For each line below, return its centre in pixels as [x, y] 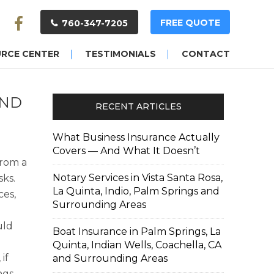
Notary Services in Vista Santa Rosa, [138, 178]
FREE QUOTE [190, 23]
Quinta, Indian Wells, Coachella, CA [137, 245]
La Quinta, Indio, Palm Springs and [136, 191]
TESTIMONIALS [120, 54]
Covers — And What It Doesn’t [126, 151]
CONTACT [206, 54]
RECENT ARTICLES [138, 106]
